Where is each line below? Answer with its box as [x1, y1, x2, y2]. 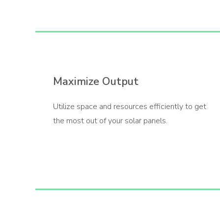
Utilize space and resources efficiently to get [53, 101, 206, 112]
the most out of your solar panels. [53, 115, 167, 127]
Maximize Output [53, 74, 138, 89]
